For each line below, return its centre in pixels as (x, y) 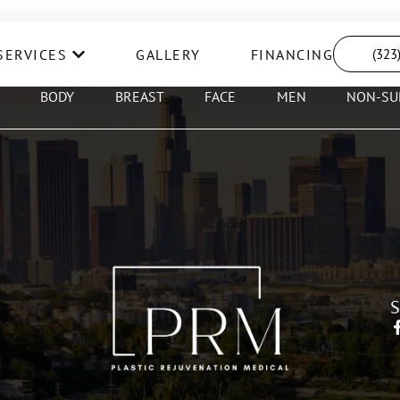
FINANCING (292, 54)
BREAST (139, 96)
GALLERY (168, 54)
